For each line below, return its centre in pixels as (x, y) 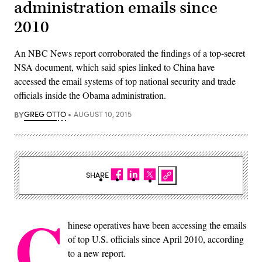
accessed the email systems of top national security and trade (125, 81)
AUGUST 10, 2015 (102, 114)
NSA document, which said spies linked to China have (114, 67)
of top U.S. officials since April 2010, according (156, 239)
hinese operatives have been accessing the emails (157, 225)
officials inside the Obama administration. (90, 95)
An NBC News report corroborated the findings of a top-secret (130, 53)
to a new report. (97, 253)
